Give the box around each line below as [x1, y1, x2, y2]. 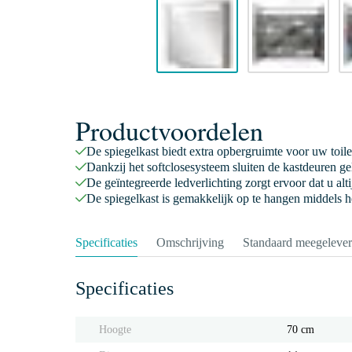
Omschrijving [156, 236, 224, 249]
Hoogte [99, 324, 131, 335]
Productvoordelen [75, 112, 263, 148]
